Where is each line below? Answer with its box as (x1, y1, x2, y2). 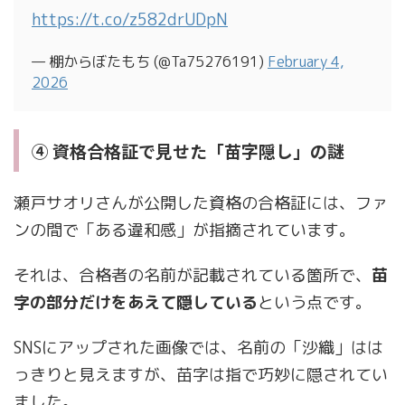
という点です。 (258, 291, 372, 315)
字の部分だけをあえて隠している (14, 291, 258, 315)
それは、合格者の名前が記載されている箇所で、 (14, 264, 372, 287)
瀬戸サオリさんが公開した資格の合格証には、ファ (14, 192, 388, 215)
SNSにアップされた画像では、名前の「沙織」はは (14, 336, 383, 360)
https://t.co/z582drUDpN (32, 8, 228, 32)
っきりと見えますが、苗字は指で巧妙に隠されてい (14, 363, 388, 387)
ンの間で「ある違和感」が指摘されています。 (14, 219, 355, 242)
